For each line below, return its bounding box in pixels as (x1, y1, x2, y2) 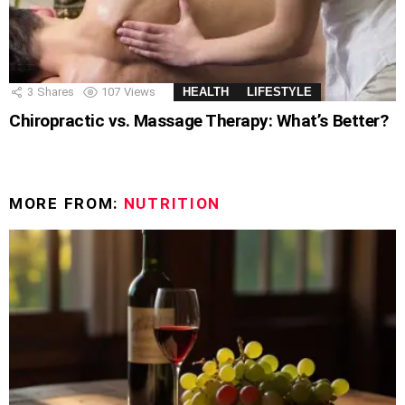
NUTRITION (123, 194, 221, 213)
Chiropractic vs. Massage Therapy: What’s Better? (9, 110, 389, 132)
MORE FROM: (9, 194, 124, 213)
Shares (37, 85, 74, 99)
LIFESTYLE (247, 85, 312, 99)
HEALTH (183, 85, 229, 99)
